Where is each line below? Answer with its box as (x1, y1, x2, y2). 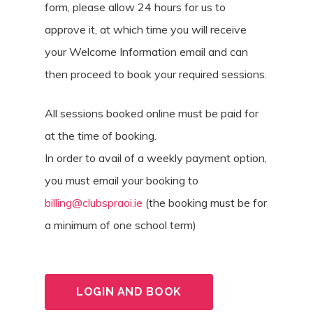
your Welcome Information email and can (45, 44, 248, 59)
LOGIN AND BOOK (76, 284, 182, 298)
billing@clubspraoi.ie (45, 195, 143, 210)
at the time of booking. (45, 128, 156, 143)
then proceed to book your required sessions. (45, 66, 267, 81)
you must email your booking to (45, 173, 198, 187)
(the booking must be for (143, 195, 267, 210)
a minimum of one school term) (45, 217, 196, 232)
